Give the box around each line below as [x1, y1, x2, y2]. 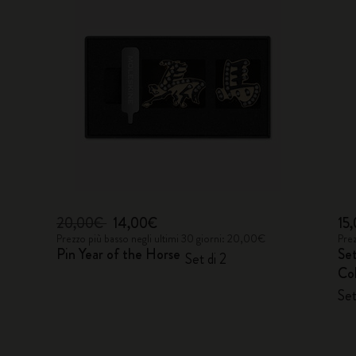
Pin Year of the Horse [56, 244, 181, 265]
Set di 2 [185, 249, 227, 269]
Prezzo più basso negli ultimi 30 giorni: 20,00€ [56, 230, 266, 246]
